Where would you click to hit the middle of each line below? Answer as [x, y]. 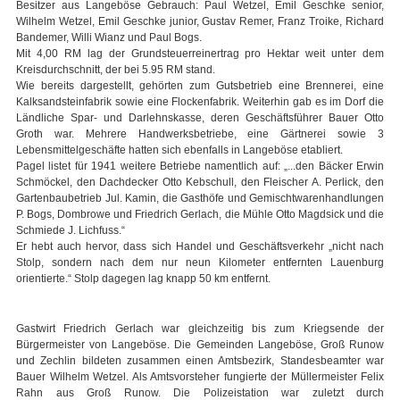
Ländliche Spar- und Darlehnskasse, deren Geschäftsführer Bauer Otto [200, 118]
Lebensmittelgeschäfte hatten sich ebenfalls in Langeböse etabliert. [179, 150]
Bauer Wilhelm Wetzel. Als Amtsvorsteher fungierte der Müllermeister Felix [200, 377]
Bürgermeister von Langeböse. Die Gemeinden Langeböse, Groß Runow [200, 345]
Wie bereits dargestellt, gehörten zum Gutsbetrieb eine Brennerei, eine [200, 86]
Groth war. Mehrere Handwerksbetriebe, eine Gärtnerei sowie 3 [200, 134]
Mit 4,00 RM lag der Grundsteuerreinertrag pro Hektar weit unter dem [200, 54]
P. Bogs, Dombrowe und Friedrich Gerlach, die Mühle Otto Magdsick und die [200, 215]
